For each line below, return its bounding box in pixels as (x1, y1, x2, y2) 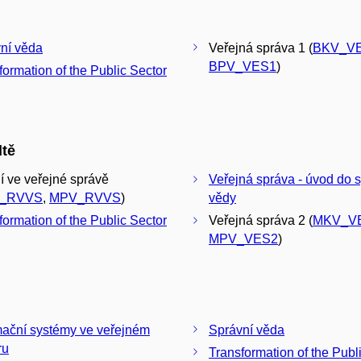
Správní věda (209, 322, 284, 337)
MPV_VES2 (209, 232, 278, 247)
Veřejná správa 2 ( (209, 214, 313, 228)
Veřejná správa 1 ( (209, 40, 313, 55)
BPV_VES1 (209, 59, 276, 73)
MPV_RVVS (49, 191, 121, 205)
